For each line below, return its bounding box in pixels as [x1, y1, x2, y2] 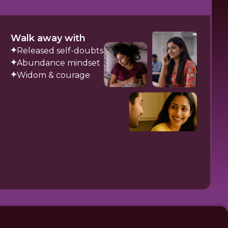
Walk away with [10, 33, 85, 44]
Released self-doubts [16, 46, 103, 55]
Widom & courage [16, 70, 90, 80]
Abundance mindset [16, 58, 100, 68]
